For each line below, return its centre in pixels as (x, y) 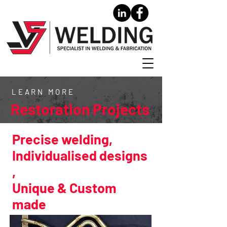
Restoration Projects (80, 109)
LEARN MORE (43, 92)
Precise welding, (62, 139)
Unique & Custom (64, 187)
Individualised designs (80, 155)
